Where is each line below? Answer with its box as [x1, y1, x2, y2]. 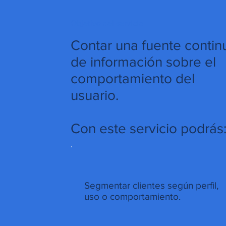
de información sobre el [71, 54, 216, 70]
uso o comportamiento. [84, 191, 181, 202]
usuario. [71, 87, 119, 103]
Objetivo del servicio [71, 18, 144, 27]
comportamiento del [71, 71, 195, 87]
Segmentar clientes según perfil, [84, 180, 219, 191]
